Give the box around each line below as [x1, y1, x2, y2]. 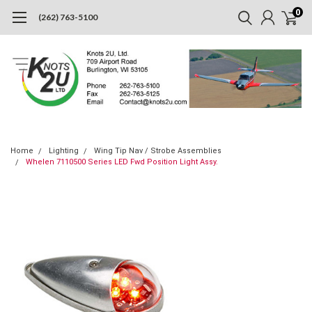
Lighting [49, 146, 79, 155]
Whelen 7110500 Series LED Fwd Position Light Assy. [26, 157, 218, 166]
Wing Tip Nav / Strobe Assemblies [94, 146, 221, 155]
